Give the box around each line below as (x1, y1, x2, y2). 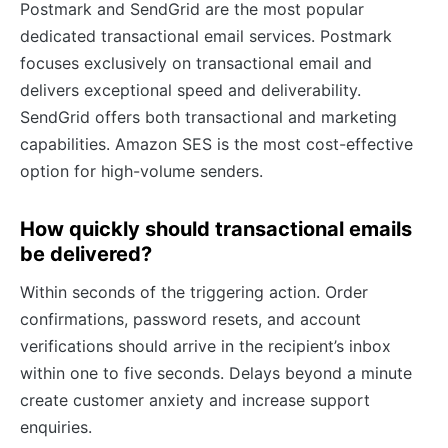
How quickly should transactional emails (20, 216, 412, 241)
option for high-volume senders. (20, 160, 263, 181)
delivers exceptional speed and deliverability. (20, 79, 361, 100)
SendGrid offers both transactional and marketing (20, 106, 397, 127)
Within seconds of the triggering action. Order (20, 281, 368, 302)
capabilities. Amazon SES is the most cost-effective (20, 133, 413, 154)
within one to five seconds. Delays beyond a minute (20, 362, 412, 383)
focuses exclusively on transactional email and (20, 52, 372, 73)
